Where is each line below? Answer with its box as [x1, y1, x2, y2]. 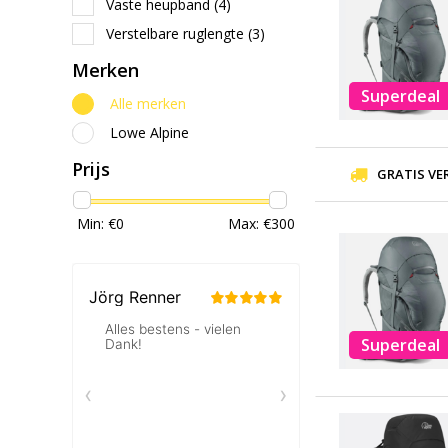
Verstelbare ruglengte [106, 23, 248, 43]
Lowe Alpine [110, 123, 189, 142]
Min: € [77, 213, 116, 233]
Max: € [228, 213, 271, 233]
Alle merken [110, 94, 186, 113]
